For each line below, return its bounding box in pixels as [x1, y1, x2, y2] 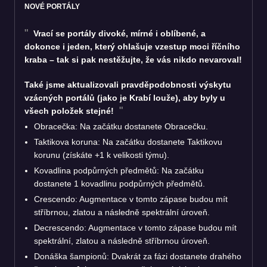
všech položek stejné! [24, 105, 116, 116]
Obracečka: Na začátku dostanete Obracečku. [34, 121, 208, 131]
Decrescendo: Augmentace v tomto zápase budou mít [34, 222, 237, 232]
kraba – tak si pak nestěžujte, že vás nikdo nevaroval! [24, 54, 242, 64]
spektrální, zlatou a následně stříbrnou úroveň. [34, 235, 210, 246]
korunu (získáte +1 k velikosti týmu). [34, 150, 169, 160]
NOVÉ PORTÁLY [24, 2, 80, 11]
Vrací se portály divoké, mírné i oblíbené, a [31, 28, 206, 38]
